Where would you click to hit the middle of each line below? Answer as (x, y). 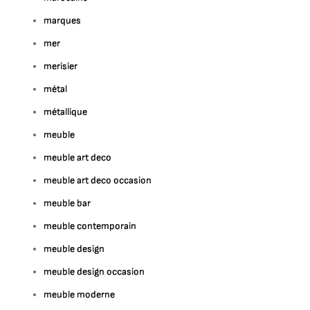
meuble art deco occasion (98, 180)
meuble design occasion (94, 272)
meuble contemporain (90, 226)
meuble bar (67, 203)
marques (63, 20)
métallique (66, 112)
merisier (61, 66)
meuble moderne (80, 294)
